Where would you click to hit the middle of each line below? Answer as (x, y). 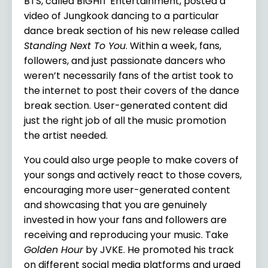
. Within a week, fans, (173, 45)
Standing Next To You (75, 45)
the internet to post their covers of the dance (132, 90)
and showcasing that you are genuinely (115, 205)
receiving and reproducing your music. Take (126, 234)
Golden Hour (54, 249)
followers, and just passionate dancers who (125, 60)
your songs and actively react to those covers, (133, 175)
